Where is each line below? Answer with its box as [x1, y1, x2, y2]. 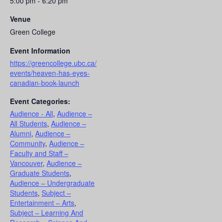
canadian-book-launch [10, 77, 79, 88]
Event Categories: [10, 96, 70, 106]
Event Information [10, 45, 70, 55]
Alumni [10, 128, 31, 138]
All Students [10, 118, 47, 128]
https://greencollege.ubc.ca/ [10, 57, 97, 68]
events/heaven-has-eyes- [10, 67, 90, 78]
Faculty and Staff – [10, 148, 68, 158]
